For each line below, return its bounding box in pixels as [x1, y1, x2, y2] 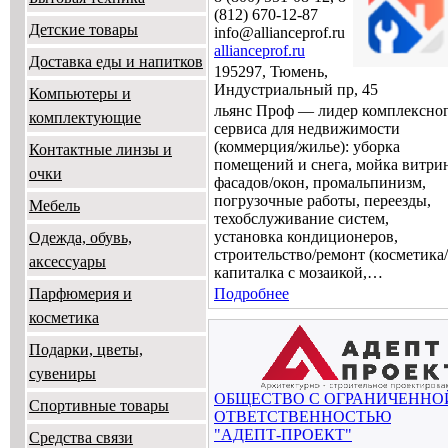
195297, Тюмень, [214, 63, 328, 80]
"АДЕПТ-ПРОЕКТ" [214, 426, 352, 443]
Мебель [29, 196, 80, 214]
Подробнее [214, 285, 289, 302]
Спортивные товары [29, 396, 169, 414]
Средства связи [29, 428, 133, 446]
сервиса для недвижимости [214, 120, 400, 137]
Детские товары [29, 20, 138, 38]
